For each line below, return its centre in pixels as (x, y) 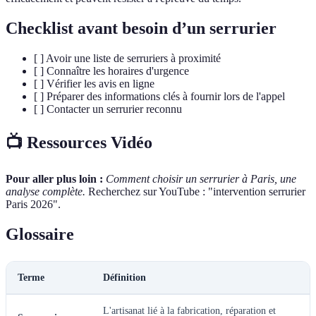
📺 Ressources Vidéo (79, 142)
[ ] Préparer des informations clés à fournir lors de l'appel (159, 96)
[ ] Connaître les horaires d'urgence (111, 71)
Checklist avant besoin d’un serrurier (141, 28)
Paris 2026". (33, 204)
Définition (124, 277)
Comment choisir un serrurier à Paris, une (201, 178)
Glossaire (40, 234)
